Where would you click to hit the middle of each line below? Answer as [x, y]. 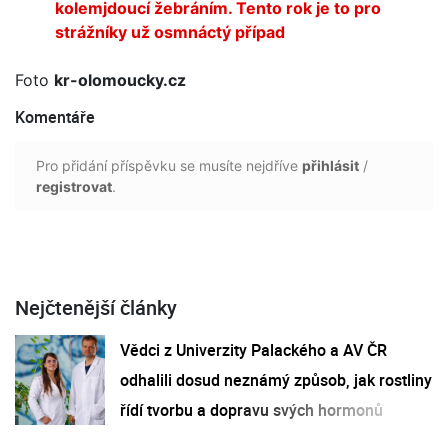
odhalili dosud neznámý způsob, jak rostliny [276, 379]
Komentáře [55, 116]
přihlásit [330, 165]
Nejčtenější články [96, 307]
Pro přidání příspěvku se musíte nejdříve [169, 165]
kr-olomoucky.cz [120, 79]
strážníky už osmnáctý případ [172, 31]
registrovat [74, 186]
